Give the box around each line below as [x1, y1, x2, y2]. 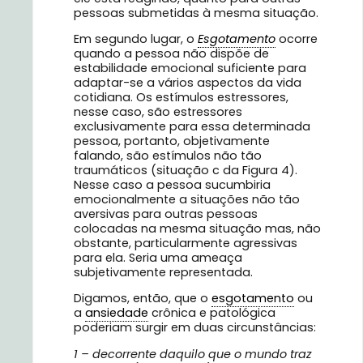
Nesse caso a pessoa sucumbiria [74, 177, 271, 194]
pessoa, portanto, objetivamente [74, 133, 270, 150]
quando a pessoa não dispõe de [74, 45, 269, 62]
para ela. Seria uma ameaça [74, 250, 242, 267]
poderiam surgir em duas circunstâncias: [74, 319, 316, 336]
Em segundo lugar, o [74, 31, 194, 48]
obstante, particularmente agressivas [74, 235, 297, 252]
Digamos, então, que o [74, 290, 211, 307]
